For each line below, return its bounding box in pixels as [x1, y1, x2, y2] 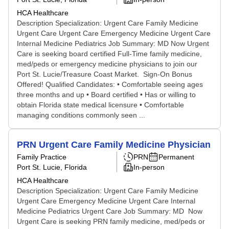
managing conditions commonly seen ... [17, 111, 145, 119]
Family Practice [17, 153, 66, 161]
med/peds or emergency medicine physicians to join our [17, 60, 197, 68]
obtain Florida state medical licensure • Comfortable [17, 101, 184, 109]
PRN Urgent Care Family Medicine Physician [17, 140, 211, 150]
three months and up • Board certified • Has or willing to [17, 90, 196, 99]
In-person [133, 163, 165, 171]
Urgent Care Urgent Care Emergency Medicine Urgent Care [17, 29, 211, 37]
